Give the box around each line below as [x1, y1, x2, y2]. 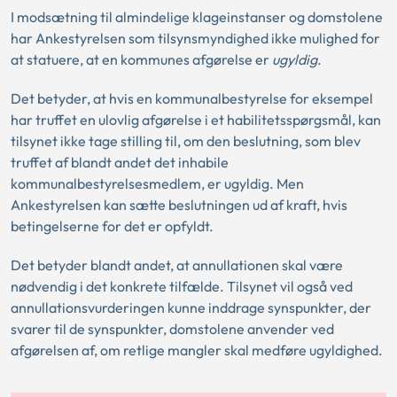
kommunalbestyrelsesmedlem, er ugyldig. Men [11, 174, 304, 192]
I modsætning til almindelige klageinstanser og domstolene [11, 7, 383, 26]
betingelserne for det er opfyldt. [11, 216, 216, 235]
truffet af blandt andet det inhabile [11, 152, 229, 171]
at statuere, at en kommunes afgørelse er [11, 50, 269, 68]
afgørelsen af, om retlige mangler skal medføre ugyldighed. [11, 340, 385, 359]
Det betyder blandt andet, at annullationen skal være [11, 255, 343, 274]
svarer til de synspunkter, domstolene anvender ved [11, 319, 334, 338]
